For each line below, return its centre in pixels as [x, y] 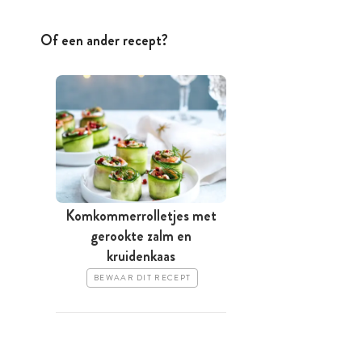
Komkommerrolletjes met [141, 216]
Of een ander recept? [104, 40]
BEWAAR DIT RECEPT [143, 278]
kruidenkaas [141, 257]
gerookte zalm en [141, 236]
